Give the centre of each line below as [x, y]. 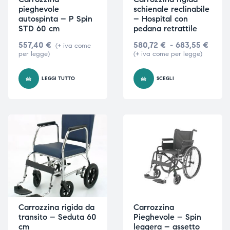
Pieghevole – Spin [167, 217]
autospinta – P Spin [55, 18]
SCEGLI [165, 78]
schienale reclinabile [171, 9]
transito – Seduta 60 [57, 217]
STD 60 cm [39, 28]
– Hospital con [160, 18]
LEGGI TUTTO [58, 78]
